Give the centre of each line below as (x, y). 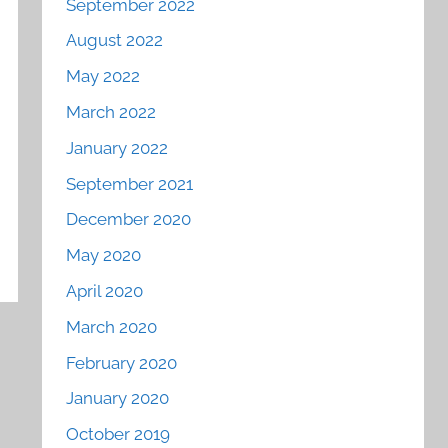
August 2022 (115, 40)
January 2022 (117, 147)
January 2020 (118, 398)
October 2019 (118, 434)
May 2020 (104, 255)
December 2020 (129, 219)
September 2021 (130, 183)
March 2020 (112, 326)
